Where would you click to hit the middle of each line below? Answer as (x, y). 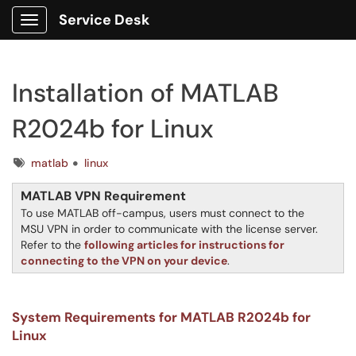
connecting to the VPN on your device (124, 261)
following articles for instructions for (184, 245)
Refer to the (52, 245)
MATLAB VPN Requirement (103, 196)
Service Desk (104, 20)
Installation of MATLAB (145, 93)
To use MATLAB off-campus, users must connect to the (163, 213)
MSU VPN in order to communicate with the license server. (169, 229)
